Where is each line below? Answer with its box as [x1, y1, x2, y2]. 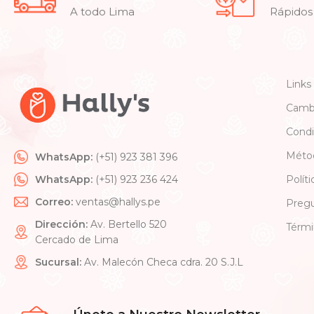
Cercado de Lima [35, 233, 119, 247]
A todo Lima [70, 5, 135, 19]
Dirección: [35, 218, 88, 231]
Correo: [35, 196, 74, 209]
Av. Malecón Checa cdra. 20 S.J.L [81, 256, 244, 269]
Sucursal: [35, 256, 82, 269]
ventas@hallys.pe [73, 196, 161, 209]
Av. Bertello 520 [88, 218, 168, 231]
